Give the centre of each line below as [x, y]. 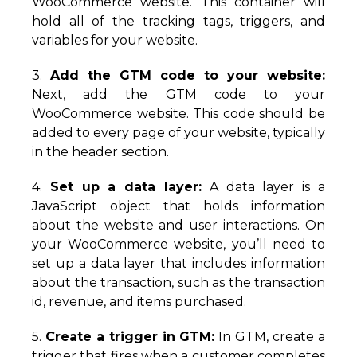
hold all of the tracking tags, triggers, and [178, 21]
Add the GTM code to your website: [188, 75]
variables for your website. [115, 40]
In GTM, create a [270, 337]
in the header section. [100, 152]
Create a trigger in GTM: [130, 337]
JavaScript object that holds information [178, 206]
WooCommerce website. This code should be [178, 114]
